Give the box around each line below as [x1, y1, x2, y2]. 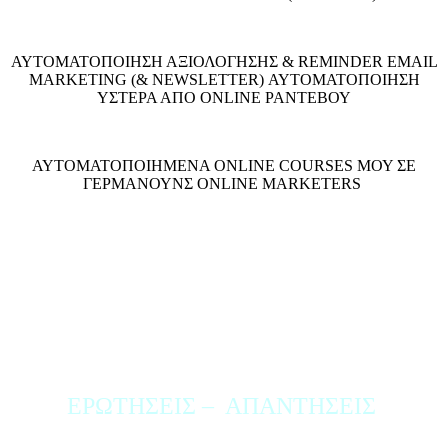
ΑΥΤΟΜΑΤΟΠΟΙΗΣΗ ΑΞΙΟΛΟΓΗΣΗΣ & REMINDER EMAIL [10, 52, 438, 70]
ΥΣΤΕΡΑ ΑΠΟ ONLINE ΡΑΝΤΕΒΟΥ [97, 88, 351, 106]
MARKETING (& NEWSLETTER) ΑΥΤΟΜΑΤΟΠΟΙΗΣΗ [28, 70, 420, 88]
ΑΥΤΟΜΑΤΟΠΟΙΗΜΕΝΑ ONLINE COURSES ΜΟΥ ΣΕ [32, 156, 416, 174]
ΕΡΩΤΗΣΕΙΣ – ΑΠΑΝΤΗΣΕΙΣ [66, 393, 382, 420]
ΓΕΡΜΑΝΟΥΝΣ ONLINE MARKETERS [83, 174, 365, 192]
